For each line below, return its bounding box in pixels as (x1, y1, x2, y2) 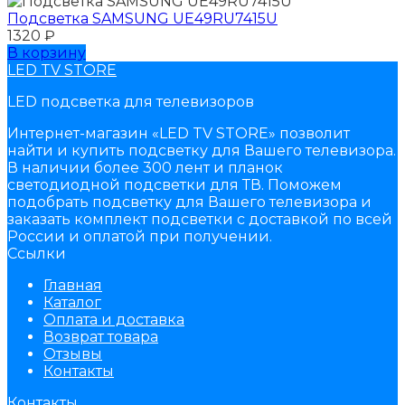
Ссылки (7, 245, 66, 263)
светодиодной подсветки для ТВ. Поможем (7, 176, 342, 194)
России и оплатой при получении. (7, 228, 272, 246)
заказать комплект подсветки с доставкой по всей (7, 211, 392, 229)
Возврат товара (43, 328, 158, 346)
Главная (43, 277, 102, 295)
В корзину (7, 44, 86, 62)
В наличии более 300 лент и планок (7, 159, 283, 177)
